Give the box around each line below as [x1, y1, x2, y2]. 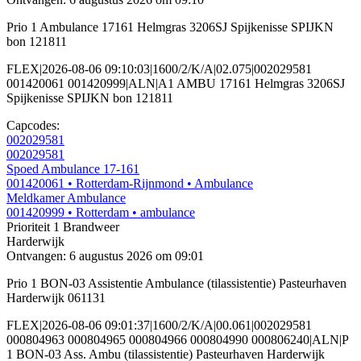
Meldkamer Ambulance [6, 191, 126, 205]
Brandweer [60, 220, 119, 234]
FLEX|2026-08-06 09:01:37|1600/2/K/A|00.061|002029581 [6, 318, 312, 333]
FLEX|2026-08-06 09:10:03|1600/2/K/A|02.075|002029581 [6, 62, 312, 77]
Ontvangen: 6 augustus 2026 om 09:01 [6, 249, 204, 263]
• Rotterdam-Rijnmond [68, 176, 184, 191]
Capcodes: [6, 118, 60, 133]
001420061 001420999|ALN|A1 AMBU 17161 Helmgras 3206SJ [6, 77, 345, 91]
